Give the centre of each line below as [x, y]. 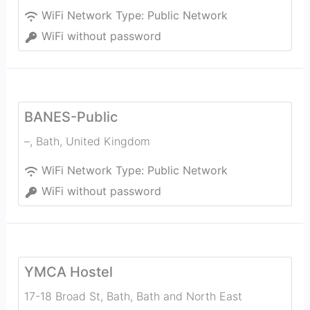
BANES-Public [71, 117]
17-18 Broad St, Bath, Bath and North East [133, 296]
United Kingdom [108, 141]
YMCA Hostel [68, 272]
